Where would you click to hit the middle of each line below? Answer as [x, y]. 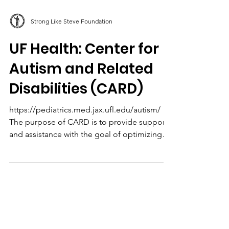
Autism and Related [81, 92]
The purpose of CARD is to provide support [88, 145]
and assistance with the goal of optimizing [86, 157]
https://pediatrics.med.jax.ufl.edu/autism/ [85, 133]
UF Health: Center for [84, 72]
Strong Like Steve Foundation [72, 44]
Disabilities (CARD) [76, 112]
